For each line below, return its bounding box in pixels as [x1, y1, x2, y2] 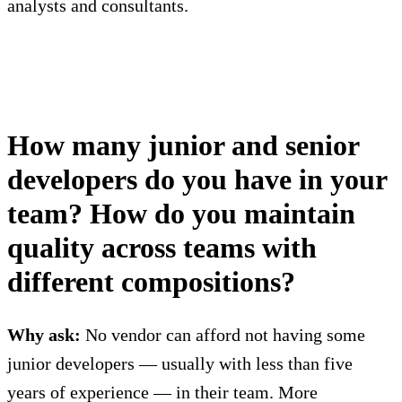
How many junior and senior [7, 129, 359, 162]
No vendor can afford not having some [81, 325, 365, 345]
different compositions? [7, 266, 295, 299]
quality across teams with [7, 232, 317, 265]
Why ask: [7, 325, 81, 345]
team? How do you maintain [7, 197, 355, 231]
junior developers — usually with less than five [7, 354, 353, 374]
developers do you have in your [7, 163, 387, 197]
